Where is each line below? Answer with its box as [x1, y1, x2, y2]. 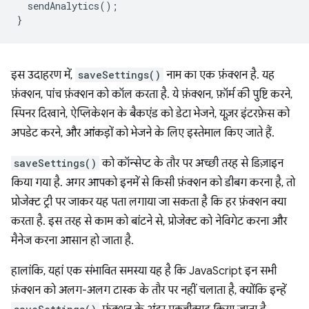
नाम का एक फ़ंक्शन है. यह [163, 68, 275, 83]
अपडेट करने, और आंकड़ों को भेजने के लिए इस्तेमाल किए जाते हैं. [11, 126, 275, 141]
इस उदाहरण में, [11, 68, 75, 83]
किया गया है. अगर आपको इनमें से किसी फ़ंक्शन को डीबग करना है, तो [11, 176, 295, 190]
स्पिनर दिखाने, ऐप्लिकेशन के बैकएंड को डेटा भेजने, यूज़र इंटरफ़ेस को [11, 107, 290, 121]
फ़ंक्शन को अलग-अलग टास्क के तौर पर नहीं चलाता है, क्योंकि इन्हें [11, 283, 286, 298]
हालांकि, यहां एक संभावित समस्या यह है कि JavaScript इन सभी [11, 264, 277, 279]
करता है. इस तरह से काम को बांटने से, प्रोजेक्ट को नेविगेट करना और [11, 215, 287, 229]
